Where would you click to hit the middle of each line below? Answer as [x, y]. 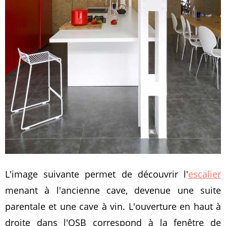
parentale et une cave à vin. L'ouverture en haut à [113, 206]
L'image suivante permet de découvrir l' [97, 174]
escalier [205, 174]
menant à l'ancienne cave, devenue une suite [113, 190]
